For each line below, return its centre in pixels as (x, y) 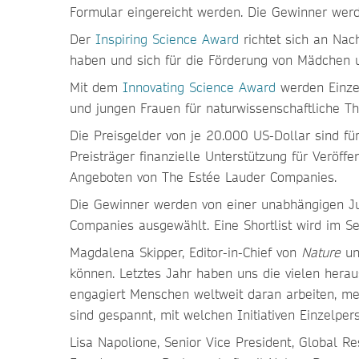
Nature (321, 252)
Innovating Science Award (199, 87)
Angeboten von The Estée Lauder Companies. (206, 177)
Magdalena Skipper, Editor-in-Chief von (186, 252)
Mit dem (96, 87)
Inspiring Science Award (167, 39)
